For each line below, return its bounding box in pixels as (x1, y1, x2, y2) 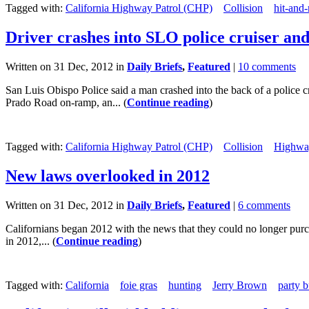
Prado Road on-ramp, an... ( (6, 96, 127, 108)
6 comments (238, 199, 290, 211)
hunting (168, 279, 201, 291)
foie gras (120, 279, 157, 291)
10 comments (238, 60, 296, 72)
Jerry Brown (212, 279, 267, 291)
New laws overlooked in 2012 (6, 166, 210, 185)
